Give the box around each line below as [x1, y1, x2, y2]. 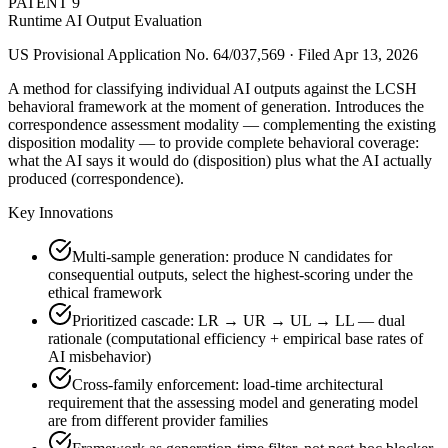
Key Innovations [8, 203, 113, 221]
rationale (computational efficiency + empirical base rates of [48, 329, 423, 347]
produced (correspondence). [8, 169, 184, 187]
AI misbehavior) [48, 347, 151, 365]
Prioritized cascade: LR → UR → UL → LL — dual [72, 311, 405, 329]
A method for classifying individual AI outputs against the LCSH [8, 79, 417, 97]
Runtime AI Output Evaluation [8, 11, 202, 29]
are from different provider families [48, 411, 268, 429]
